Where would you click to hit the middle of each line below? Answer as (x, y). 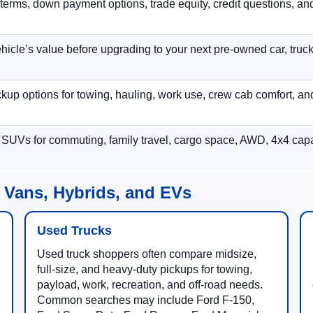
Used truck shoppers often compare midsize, (146, 254)
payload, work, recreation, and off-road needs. (150, 285)
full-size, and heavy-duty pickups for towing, (144, 269)
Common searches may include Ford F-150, (145, 300)
